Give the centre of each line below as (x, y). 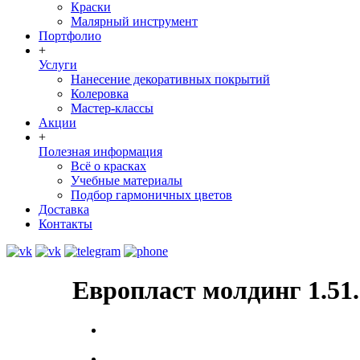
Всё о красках (108, 166)
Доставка (64, 209)
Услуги (58, 65)
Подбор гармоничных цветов (151, 195)
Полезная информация (100, 151)
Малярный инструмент (134, 21)
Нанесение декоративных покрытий (170, 79)
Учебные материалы (127, 180)
